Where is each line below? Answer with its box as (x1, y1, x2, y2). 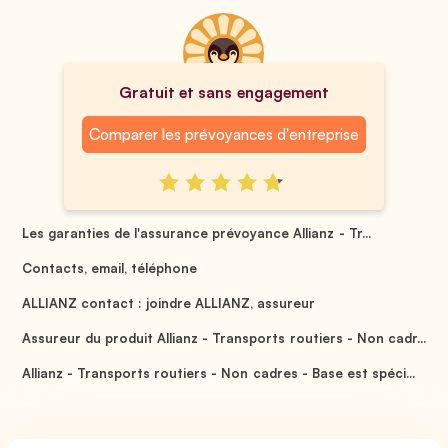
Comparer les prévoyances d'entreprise (88, 124, 360, 144)
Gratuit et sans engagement (119, 82, 329, 102)
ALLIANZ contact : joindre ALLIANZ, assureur (22, 294, 316, 311)
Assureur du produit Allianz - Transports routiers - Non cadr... (22, 329, 426, 346)
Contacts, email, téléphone (22, 259, 198, 276)
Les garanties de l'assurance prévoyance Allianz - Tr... (22, 224, 371, 241)
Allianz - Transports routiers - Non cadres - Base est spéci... (22, 364, 415, 381)
